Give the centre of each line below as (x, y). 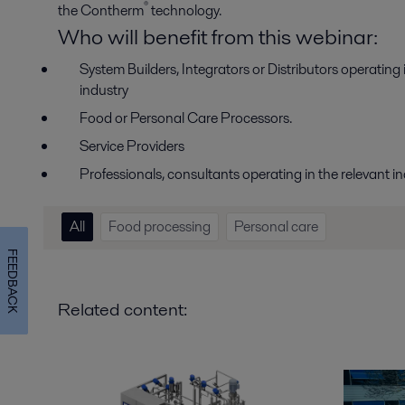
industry (104, 89)
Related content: (122, 309)
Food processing (160, 227)
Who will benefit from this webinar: (218, 36)
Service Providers (132, 146)
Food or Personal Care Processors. (186, 118)
